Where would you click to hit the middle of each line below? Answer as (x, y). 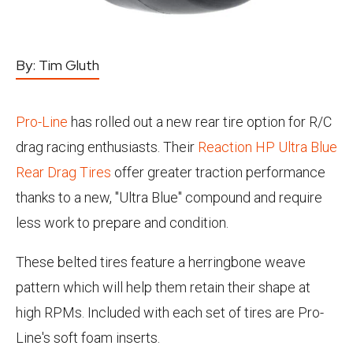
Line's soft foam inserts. (88, 338)
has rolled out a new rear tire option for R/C (200, 122)
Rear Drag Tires (63, 172)
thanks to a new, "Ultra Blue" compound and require (169, 197)
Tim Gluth (69, 65)
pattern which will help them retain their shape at (163, 287)
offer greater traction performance (218, 172)
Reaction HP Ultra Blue (268, 147)
